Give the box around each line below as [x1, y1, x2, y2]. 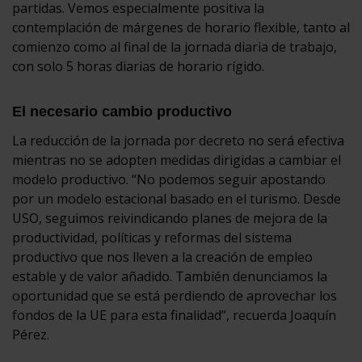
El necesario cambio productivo [12, 103, 232, 120]
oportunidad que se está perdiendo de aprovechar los [12, 286, 337, 305]
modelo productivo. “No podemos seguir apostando [12, 170, 326, 188]
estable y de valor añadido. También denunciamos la [12, 267, 327, 285]
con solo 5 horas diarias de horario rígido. [12, 57, 264, 75]
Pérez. [12, 325, 49, 343]
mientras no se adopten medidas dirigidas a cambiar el [12, 150, 341, 169]
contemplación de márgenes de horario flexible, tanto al [12, 18, 350, 36]
